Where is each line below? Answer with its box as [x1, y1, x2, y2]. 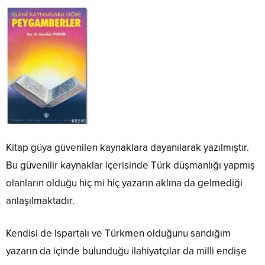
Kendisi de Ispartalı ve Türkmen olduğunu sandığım [6, 227, 231, 240]
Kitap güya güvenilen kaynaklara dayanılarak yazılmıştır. [6, 141, 249, 154]
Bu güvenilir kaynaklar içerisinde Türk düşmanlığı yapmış [6, 159, 255, 172]
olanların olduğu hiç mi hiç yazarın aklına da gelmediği [6, 177, 243, 189]
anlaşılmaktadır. [6, 195, 75, 207]
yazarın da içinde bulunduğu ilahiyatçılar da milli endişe [6, 245, 247, 257]
